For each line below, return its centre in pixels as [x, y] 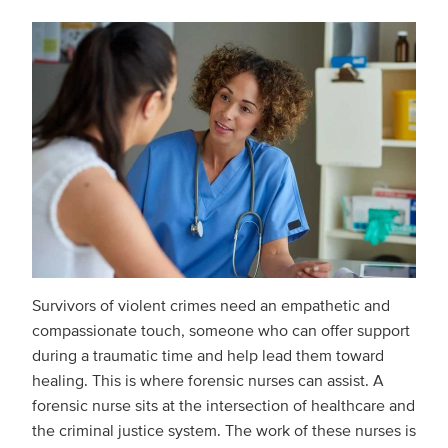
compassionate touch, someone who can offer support [221, 331]
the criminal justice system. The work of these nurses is [224, 431]
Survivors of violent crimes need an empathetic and [211, 306]
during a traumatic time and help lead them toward [208, 356]
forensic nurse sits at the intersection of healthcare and [223, 406]
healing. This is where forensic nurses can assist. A [208, 381]
